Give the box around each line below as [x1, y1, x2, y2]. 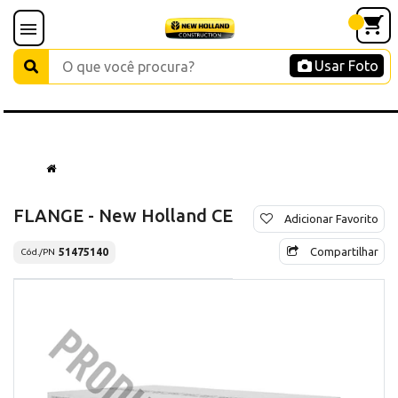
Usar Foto [314, 58, 378, 74]
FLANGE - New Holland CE [13, 204, 233, 226]
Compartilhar [310, 244, 378, 258]
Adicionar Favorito [284, 211, 378, 225]
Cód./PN [20, 247, 55, 258]
